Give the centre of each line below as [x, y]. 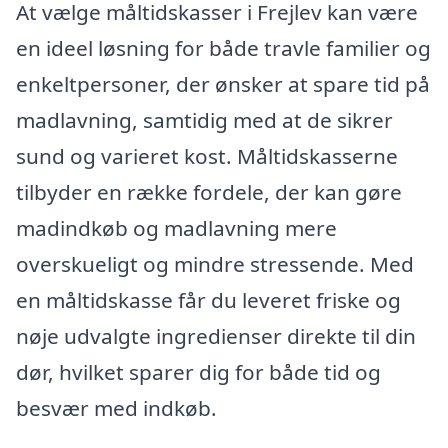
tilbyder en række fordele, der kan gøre [209, 191]
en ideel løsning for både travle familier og [223, 47]
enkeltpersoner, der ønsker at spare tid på [223, 83]
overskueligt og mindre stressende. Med [215, 263]
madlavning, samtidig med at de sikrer [204, 119]
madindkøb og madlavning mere [176, 227]
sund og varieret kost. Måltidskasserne [207, 155]
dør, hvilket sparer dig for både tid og [198, 371]
